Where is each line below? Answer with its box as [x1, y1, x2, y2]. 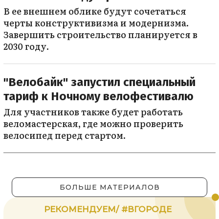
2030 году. [3, 39, 49, 53]
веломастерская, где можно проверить [3, 116, 183, 130]
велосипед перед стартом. [3, 128, 126, 142]
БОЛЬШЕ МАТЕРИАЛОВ [59, 182, 160, 192]
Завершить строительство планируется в [3, 27, 197, 41]
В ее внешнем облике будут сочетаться [3, 4, 186, 18]
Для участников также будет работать [3, 105, 183, 118]
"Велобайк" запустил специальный [3, 75, 196, 89]
